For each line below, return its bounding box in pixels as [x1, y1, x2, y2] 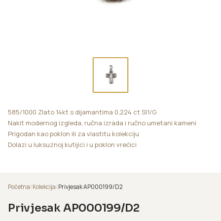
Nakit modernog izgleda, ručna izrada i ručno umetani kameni [8, 118, 196, 127]
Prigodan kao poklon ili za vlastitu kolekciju [8, 129, 139, 138]
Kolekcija [33, 182, 56, 191]
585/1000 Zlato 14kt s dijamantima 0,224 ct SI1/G [8, 107, 156, 116]
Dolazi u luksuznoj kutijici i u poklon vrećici [8, 140, 137, 149]
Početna [8, 182, 30, 191]
